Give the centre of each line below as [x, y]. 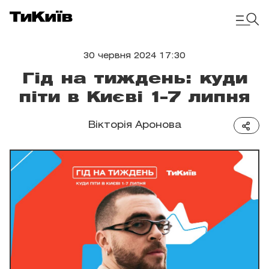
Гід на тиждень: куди [134, 79]
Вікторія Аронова [134, 125]
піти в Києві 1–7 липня [134, 98]
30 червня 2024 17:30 [134, 56]
